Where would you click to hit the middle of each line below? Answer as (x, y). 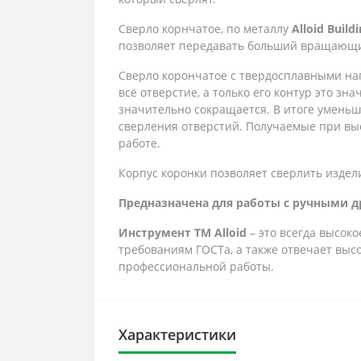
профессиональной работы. (196, 266)
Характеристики (177, 334)
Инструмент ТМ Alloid (183, 232)
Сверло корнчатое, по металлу (205, 29)
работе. (139, 143)
